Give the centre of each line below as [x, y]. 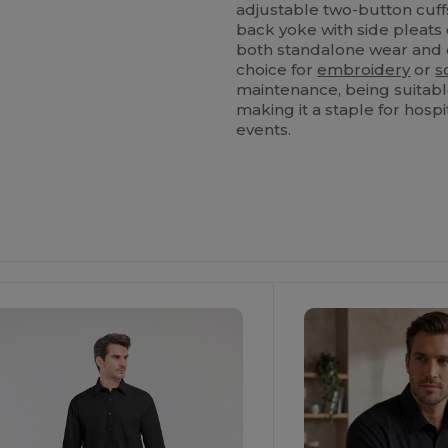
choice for [277, 69]
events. [264, 129]
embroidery [364, 69]
